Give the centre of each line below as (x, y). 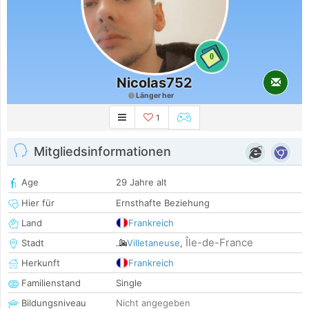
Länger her (154, 96)
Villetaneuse (153, 243)
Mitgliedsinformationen (102, 152)
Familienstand (50, 283)
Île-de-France (219, 243)
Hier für (37, 203)
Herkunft (39, 263)
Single (129, 283)
